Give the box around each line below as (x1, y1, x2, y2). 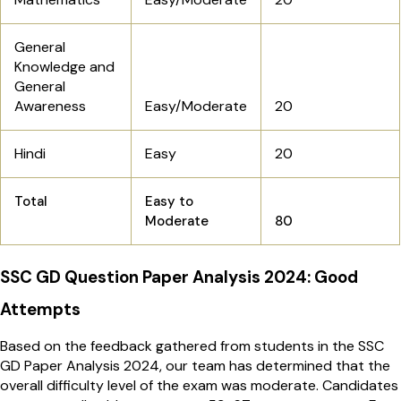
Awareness (14, 97, 86, 116)
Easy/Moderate (145, 97, 247, 116)
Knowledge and (14, 57, 115, 77)
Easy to (145, 192, 193, 211)
